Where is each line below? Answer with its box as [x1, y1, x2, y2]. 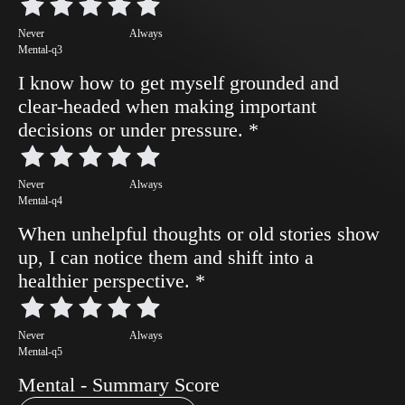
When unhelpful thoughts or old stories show [18, 222, 380, 245]
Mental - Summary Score [18, 373, 220, 396]
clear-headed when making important [18, 95, 316, 118]
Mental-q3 [18, 43, 62, 56]
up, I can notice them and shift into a [18, 246, 314, 268]
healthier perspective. [18, 269, 195, 292]
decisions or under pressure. [18, 118, 249, 141]
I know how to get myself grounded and [18, 71, 339, 94]
